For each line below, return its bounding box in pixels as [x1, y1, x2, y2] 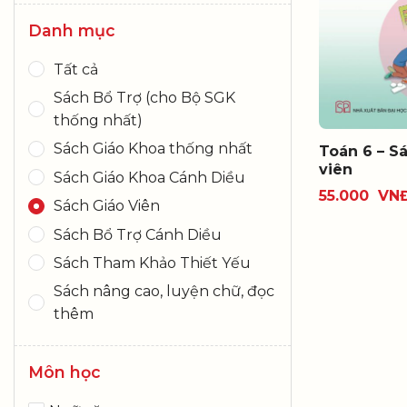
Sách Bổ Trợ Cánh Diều [54, 225, 222, 243]
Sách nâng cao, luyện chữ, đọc [54, 283, 274, 301]
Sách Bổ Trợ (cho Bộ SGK [54, 88, 235, 106]
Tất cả [54, 60, 98, 78]
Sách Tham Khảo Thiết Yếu [54, 253, 251, 272]
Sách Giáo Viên [54, 197, 160, 215]
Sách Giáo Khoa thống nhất [54, 140, 253, 158]
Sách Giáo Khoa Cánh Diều [54, 168, 245, 186]
